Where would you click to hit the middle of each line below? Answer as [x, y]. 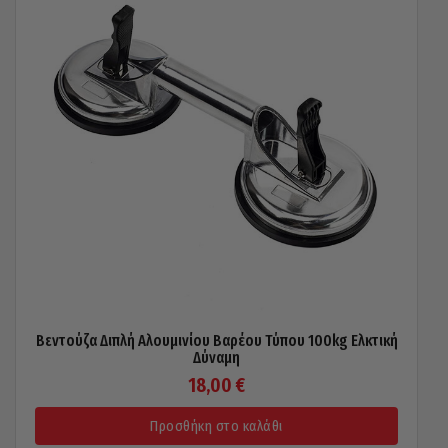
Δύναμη [216, 357]
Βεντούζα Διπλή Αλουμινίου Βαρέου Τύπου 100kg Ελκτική [216, 340]
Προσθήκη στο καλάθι [216, 426]
